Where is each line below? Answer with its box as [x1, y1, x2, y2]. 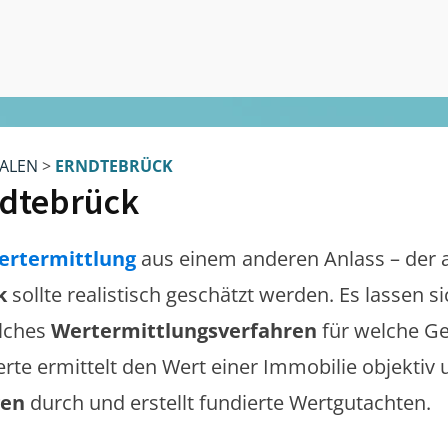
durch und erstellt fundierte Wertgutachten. [30, 389, 431, 416]
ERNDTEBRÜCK [55, 155, 173, 177]
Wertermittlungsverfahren [51, 317, 322, 344]
